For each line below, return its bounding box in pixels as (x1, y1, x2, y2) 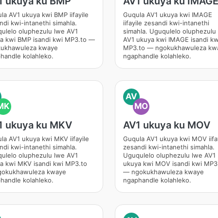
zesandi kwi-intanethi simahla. (123, 143, 215, 151)
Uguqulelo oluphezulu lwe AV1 (123, 151, 216, 159)
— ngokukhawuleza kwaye (123, 168, 204, 176)
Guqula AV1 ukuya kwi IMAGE (123, 11, 212, 18)
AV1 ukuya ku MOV (123, 119, 210, 131)
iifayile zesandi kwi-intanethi (123, 19, 209, 27)
